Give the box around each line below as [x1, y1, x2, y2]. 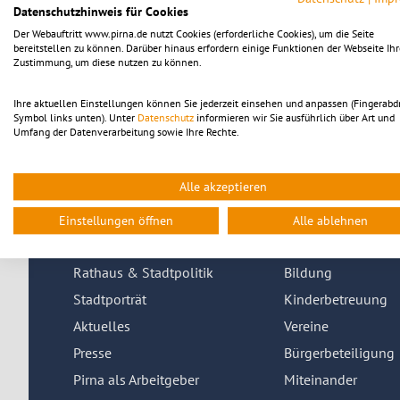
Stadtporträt [73, 290, 146, 309]
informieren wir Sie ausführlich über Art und [196, 110, 395, 124]
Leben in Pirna [284, 226, 371, 245]
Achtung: [78, 65, 159, 92]
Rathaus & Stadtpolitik [73, 263, 213, 282]
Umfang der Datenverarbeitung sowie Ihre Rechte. [13, 124, 239, 138]
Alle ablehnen [293, 212, 368, 229]
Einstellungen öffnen [59, 212, 173, 229]
